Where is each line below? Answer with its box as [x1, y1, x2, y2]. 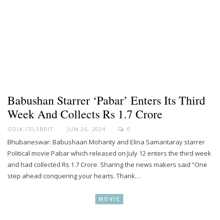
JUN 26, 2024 [67, 125, 106, 133]
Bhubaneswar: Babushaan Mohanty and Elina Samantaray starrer [7, 137, 205, 146]
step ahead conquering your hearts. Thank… [7, 171, 140, 180]
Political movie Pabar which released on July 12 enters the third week [7, 148, 211, 158]
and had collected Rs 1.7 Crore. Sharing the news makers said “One [7, 160, 207, 169]
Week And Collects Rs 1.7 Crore [7, 106, 163, 122]
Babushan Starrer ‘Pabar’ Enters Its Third [7, 92, 205, 108]
